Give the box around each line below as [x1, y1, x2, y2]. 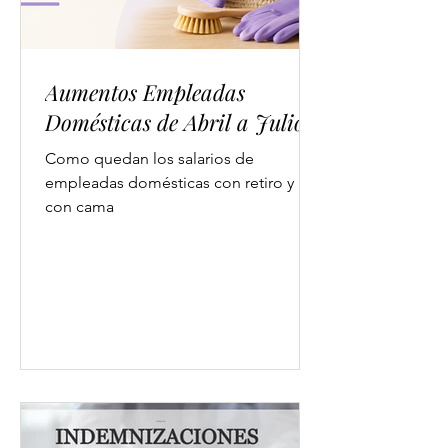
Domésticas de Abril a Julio [45, 107, 305, 137]
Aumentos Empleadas [45, 77, 245, 107]
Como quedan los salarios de [45, 149, 254, 168]
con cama [45, 197, 114, 216]
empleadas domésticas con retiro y [45, 173, 294, 192]
